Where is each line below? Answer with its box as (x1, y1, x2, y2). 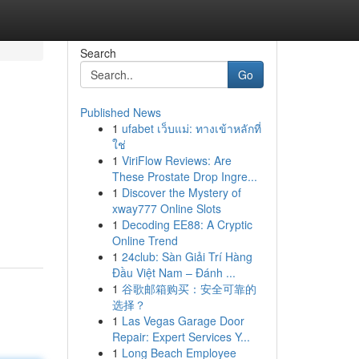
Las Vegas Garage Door (121, 313, 244, 329)
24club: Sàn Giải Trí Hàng (121, 248, 252, 264)
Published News (79, 104, 161, 120)
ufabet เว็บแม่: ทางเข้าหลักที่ (121, 120, 261, 136)
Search (79, 45, 116, 61)
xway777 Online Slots (111, 200, 221, 216)
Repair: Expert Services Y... (111, 329, 250, 345)
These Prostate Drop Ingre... (111, 168, 257, 184)
